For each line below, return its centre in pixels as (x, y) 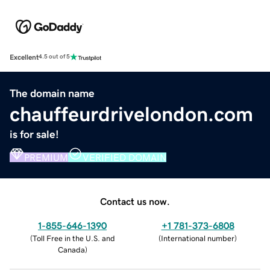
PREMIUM (46, 157)
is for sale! (34, 134)
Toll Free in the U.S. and (74, 238)
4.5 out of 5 (54, 57)
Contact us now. (135, 201)
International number (198, 238)
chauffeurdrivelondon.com (131, 114)
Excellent (24, 57)
